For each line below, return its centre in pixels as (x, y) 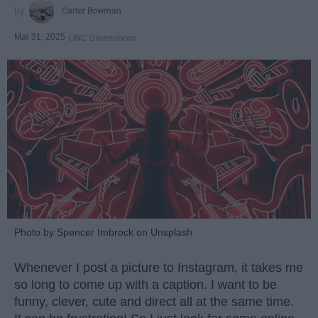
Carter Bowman (92, 10)
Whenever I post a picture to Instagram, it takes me (159, 267)
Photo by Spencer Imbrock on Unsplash (103, 232)
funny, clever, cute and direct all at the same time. (154, 301)
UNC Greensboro (102, 38)
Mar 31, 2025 (40, 37)
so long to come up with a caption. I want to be (146, 284)
